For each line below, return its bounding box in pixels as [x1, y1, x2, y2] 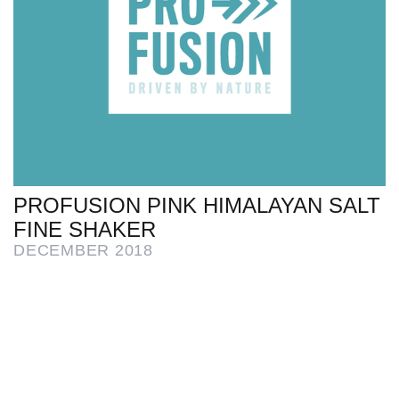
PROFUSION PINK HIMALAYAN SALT [13, 193, 380, 217]
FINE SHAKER [13, 217, 156, 241]
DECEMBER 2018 [13, 241, 153, 259]
